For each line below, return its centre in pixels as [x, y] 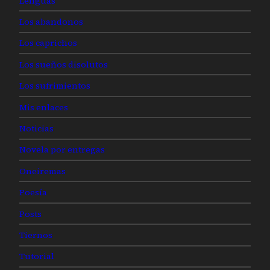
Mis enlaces [44, 107]
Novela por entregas [62, 150]
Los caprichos [48, 43]
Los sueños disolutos [64, 64]
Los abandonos [51, 21]
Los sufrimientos [55, 86]
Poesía [33, 193]
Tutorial [37, 256]
